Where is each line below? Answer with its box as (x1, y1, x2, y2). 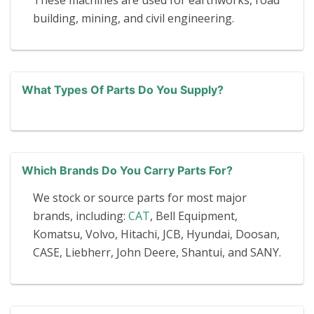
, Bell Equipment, (150, 208, 238, 224)
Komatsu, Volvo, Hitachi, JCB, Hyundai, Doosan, (33, 226, 280, 243)
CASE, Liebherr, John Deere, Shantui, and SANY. (33, 245, 281, 261)
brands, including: (33, 208, 128, 224)
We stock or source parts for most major (33, 190, 247, 206)
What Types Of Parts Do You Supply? (22, 83, 224, 97)
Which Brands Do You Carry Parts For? (22, 163, 233, 178)
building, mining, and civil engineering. (33, 11, 234, 27)
